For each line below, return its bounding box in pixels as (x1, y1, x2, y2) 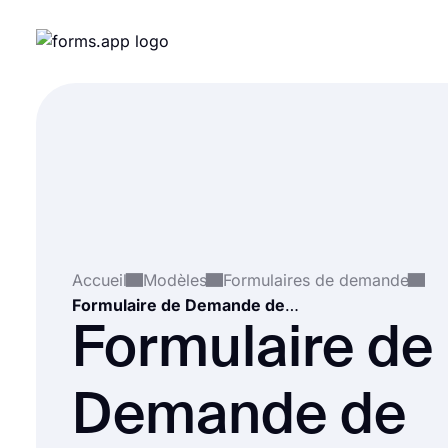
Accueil (72, 269, 127, 290)
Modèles (143, 269, 207, 290)
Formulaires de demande (223, 269, 409, 290)
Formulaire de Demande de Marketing (285, 294, 299, 315)
